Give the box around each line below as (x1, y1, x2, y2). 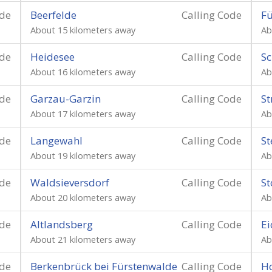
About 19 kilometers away (30, 150, 135, 161)
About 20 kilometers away (30, 192, 135, 203)
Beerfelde (30, 8, 76, 22)
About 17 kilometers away (30, 108, 135, 120)
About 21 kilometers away (30, 234, 135, 245)
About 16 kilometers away (30, 66, 135, 78)
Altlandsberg (30, 217, 93, 231)
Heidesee (30, 50, 75, 64)
